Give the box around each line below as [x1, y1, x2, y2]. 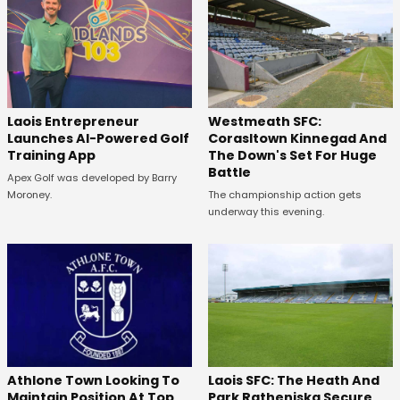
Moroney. [7, 187, 52, 202]
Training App [7, 146, 96, 164]
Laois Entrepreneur [7, 112, 139, 130]
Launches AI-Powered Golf [7, 129, 189, 147]
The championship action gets [207, 187, 362, 202]
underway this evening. [207, 204, 324, 219]
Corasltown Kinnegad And [207, 129, 387, 147]
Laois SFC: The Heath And [207, 371, 379, 389]
